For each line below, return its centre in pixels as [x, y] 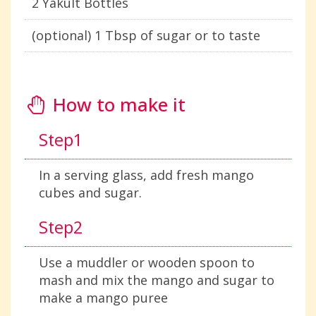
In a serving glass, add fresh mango [146, 175]
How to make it [117, 104]
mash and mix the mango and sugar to [157, 280]
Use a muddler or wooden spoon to [147, 262]
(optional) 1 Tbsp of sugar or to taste [146, 35]
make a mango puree [103, 298]
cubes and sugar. [90, 193]
